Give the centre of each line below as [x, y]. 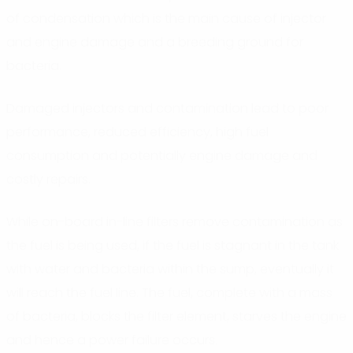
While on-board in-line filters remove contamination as [175, 221]
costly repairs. [48, 179]
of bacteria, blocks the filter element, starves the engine [176, 316]
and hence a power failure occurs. [112, 340]
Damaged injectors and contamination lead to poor [167, 108]
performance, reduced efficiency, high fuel [137, 132]
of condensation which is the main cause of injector [166, 18]
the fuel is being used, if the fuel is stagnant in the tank [173, 245]
